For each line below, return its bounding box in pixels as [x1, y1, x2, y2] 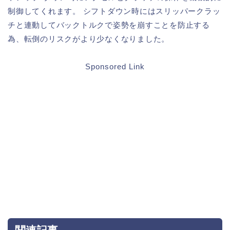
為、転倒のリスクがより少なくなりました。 [8, 33, 170, 44]
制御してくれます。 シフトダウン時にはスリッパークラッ [8, 5, 221, 16]
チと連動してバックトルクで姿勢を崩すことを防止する [8, 19, 210, 30]
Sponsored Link [85, 62, 145, 71]
